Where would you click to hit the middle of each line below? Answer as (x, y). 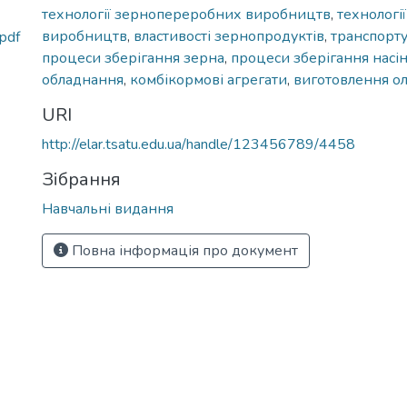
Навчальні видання (108, 209)
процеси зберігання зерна (133, 58)
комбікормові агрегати (208, 80)
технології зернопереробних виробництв (186, 15)
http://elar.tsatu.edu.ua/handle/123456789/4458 (199, 144)
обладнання (83, 80)
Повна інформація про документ (183, 251)
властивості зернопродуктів (229, 36)
